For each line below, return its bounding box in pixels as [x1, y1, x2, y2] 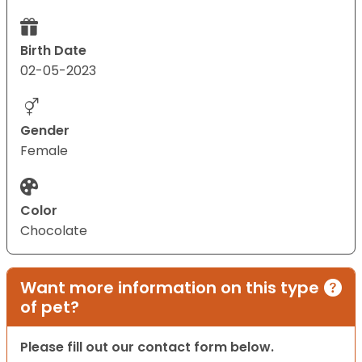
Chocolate [20, 221, 87, 241]
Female [20, 141, 68, 161]
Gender [20, 121, 69, 141]
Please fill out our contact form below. [20, 338, 274, 357]
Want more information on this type [20, 276, 319, 300]
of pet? [20, 296, 79, 319]
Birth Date [20, 41, 86, 61]
